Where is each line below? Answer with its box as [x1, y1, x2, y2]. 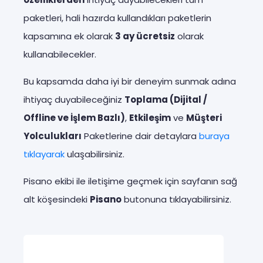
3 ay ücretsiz [115, 29, 175, 42]
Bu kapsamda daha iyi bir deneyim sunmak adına [23, 75, 236, 87]
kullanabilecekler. [23, 48, 96, 60]
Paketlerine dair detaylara [82, 129, 199, 142]
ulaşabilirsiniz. [65, 147, 124, 160]
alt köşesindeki [23, 193, 90, 205]
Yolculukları [23, 129, 82, 142]
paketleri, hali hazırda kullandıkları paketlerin [23, 11, 211, 24]
